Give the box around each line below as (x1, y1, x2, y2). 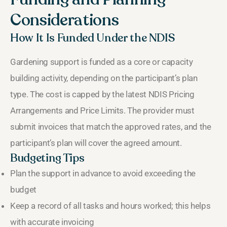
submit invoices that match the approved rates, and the (10, 122, 211, 132)
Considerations (10, 9, 119, 32)
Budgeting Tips (10, 150, 85, 166)
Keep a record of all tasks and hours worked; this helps (10, 201, 211, 211)
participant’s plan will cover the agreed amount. (10, 138, 182, 148)
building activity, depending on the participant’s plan (10, 73, 198, 84)
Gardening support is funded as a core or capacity (10, 57, 193, 67)
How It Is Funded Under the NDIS (10, 30, 175, 46)
